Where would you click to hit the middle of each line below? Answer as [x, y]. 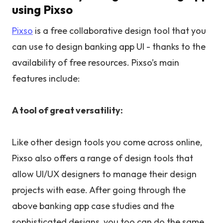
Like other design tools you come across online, [107, 142]
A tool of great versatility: [67, 110]
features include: [46, 78]
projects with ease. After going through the [99, 190]
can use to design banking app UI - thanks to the [109, 46]
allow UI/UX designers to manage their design [104, 174]
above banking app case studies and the [93, 206]
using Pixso [42, 9]
